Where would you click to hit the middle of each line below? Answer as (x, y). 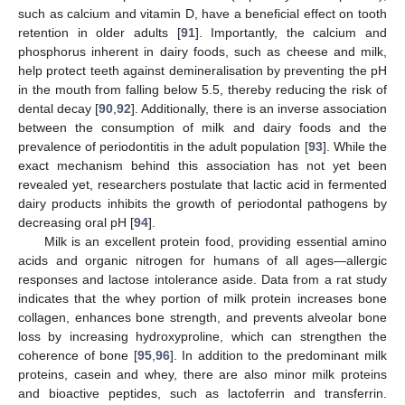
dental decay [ (59, 109)
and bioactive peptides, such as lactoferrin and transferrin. (202, 394)
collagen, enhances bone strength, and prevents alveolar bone (202, 318)
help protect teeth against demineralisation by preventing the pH (202, 71)
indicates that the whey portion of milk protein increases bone (202, 299)
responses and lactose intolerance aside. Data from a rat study (202, 280)
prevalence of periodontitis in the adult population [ (163, 147)
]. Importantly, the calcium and (291, 33)
